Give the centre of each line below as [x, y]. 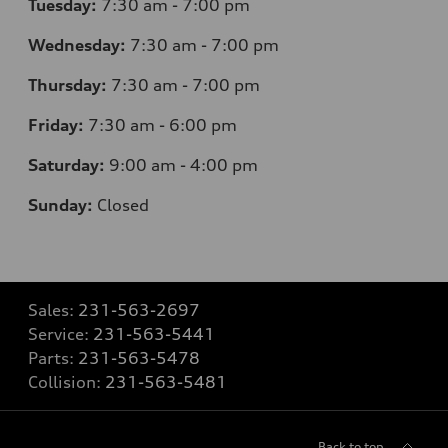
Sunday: [60, 204]
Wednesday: [77, 44]
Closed [123, 204]
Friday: [56, 124]
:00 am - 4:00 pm [189, 164]
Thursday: [67, 84]
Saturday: [66, 164]
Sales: [53, 309]
